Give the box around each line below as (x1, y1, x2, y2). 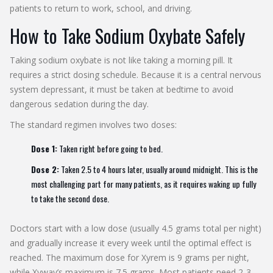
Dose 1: (31, 141, 57, 155)
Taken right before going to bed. (57, 141, 163, 155)
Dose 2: (31, 162, 59, 175)
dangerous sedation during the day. (10, 97, 149, 110)
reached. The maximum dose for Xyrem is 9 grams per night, (10, 251, 249, 263)
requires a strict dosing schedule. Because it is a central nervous (10, 68, 261, 80)
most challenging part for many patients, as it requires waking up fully (31, 177, 256, 190)
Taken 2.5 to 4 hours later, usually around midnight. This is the (59, 162, 258, 175)
